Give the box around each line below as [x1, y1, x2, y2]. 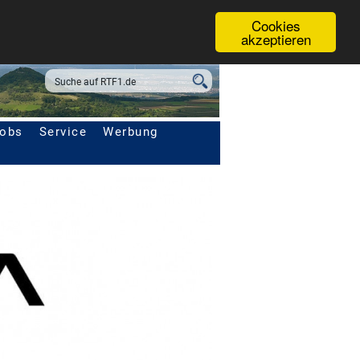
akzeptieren [240, 29, 311, 49]
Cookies [251, 15, 301, 35]
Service [39, 125, 87, 139]
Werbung [103, 125, 158, 139]
